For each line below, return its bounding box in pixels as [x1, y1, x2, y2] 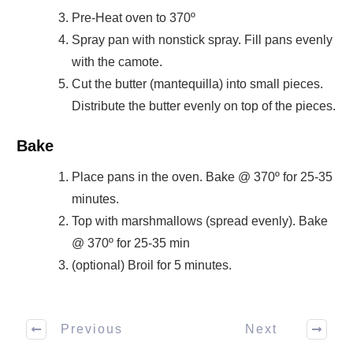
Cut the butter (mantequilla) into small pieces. [72, 76, 324, 91]
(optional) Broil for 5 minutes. [72, 258, 232, 272]
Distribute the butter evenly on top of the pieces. [72, 98, 336, 113]
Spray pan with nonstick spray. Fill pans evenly [72, 32, 333, 46]
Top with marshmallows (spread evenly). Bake [72, 214, 329, 228]
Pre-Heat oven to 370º [72, 10, 196, 24]
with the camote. [72, 54, 163, 69]
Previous [61, 322, 123, 336]
